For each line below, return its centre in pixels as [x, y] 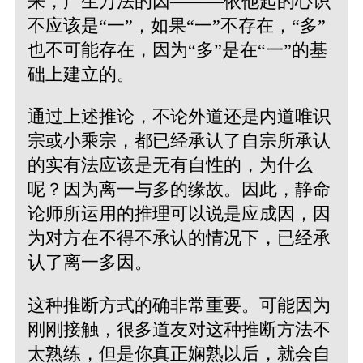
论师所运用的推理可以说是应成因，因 [179, 214]
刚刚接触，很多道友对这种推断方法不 [179, 329]
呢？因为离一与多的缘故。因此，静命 [179, 190]
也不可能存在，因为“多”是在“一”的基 [177, 50]
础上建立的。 [81, 74]
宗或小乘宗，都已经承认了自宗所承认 [179, 141]
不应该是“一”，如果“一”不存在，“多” [176, 26]
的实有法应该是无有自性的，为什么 [170, 165]
